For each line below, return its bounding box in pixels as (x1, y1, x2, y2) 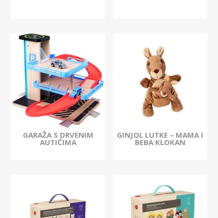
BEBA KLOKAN (134, 137, 185, 147)
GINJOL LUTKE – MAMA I (116, 130, 203, 140)
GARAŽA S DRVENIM (22, 130, 93, 140)
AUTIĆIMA (39, 137, 76, 147)
